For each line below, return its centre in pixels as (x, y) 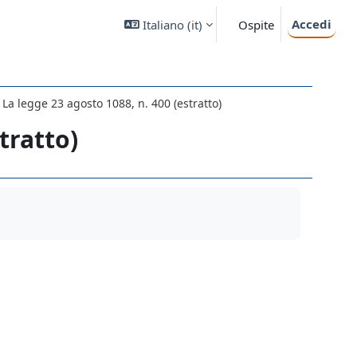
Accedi (312, 24)
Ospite (256, 24)
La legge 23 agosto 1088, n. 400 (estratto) (112, 103)
